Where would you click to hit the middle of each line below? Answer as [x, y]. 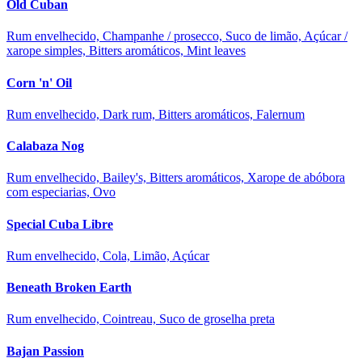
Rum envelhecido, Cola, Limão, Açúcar [108, 255]
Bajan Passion [45, 351]
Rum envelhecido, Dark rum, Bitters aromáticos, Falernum [156, 114]
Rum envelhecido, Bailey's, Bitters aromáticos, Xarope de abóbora [176, 178]
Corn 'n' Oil [39, 82]
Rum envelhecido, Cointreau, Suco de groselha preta [141, 319]
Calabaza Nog [45, 146]
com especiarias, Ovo [61, 192]
